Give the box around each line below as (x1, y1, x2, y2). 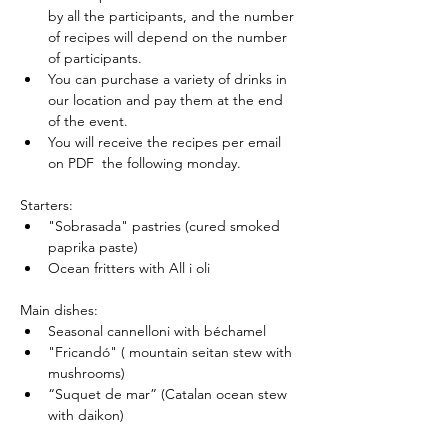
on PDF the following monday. (48, 153, 241, 172)
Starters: (20, 195, 73, 214)
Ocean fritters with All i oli (48, 258, 210, 277)
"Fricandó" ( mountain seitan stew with (48, 342, 296, 361)
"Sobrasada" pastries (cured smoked (48, 216, 284, 235)
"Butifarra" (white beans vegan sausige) (48, 426, 296, 445)
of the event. (48, 111, 128, 130)
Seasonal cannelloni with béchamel (48, 321, 266, 340)
